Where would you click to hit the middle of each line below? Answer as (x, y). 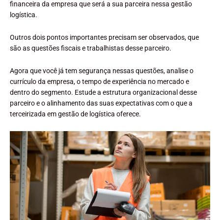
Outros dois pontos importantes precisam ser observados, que (104, 37)
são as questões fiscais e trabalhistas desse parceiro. (91, 48)
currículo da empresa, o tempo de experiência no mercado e (99, 81)
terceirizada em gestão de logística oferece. (75, 114)
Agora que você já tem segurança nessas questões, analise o (102, 70)
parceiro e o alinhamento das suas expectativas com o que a (101, 103)
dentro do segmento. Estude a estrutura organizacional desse (103, 92)
